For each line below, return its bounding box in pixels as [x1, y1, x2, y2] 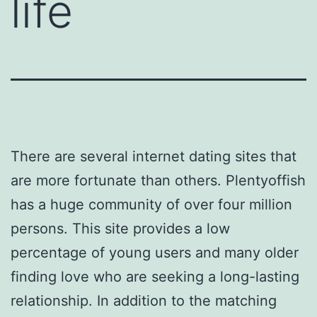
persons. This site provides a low [11, 219, 230, 237]
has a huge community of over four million [11, 195, 292, 213]
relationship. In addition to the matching [11, 292, 277, 309]
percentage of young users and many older [11, 243, 299, 261]
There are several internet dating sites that [11, 147, 296, 165]
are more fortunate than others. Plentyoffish [11, 171, 306, 189]
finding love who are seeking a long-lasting [11, 267, 299, 285]
